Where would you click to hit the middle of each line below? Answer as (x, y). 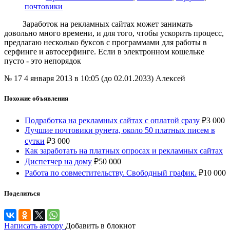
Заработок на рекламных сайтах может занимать (98, 24)
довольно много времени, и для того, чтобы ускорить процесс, (114, 33)
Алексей (170, 79)
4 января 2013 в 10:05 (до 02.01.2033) (90, 79)
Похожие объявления (36, 99)
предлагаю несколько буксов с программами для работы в (106, 43)
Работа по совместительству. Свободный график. (111, 172)
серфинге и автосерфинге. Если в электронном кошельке (104, 52)
